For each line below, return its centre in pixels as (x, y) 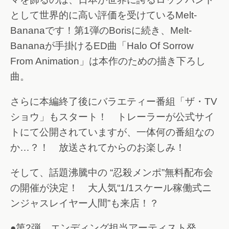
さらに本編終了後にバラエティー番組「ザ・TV (114, 101)
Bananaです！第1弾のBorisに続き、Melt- (101, 31)
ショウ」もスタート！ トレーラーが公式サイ (112, 117)
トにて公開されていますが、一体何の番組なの (112, 132)
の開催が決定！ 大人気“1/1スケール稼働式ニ (111, 188)
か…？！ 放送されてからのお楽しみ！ (98, 147)
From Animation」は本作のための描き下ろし (108, 61)
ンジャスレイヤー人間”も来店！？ (85, 203)
